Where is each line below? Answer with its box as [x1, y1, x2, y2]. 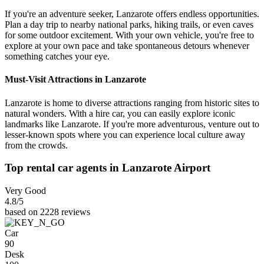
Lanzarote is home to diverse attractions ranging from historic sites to [5, 97, 259, 108]
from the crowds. [5, 140, 68, 150]
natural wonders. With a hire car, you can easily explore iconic [5, 108, 235, 118]
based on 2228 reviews [5, 206, 90, 217]
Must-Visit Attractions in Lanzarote [5, 74, 146, 85]
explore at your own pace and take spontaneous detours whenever [5, 41, 249, 51]
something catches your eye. [5, 51, 110, 62]
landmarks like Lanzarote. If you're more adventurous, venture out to [5, 118, 259, 129]
